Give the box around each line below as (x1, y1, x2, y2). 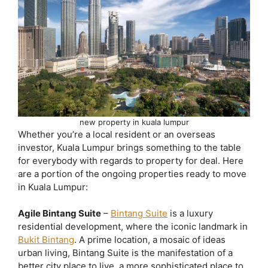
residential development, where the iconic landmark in (18, 221, 248, 233)
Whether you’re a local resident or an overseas (18, 128, 215, 140)
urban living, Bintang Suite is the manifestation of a (18, 247, 233, 259)
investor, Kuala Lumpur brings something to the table (18, 141, 241, 153)
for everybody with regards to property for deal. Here (18, 154, 243, 166)
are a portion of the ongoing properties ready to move (18, 167, 246, 179)
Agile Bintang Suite (18, 208, 101, 220)
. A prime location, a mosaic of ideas (74, 234, 226, 246)
